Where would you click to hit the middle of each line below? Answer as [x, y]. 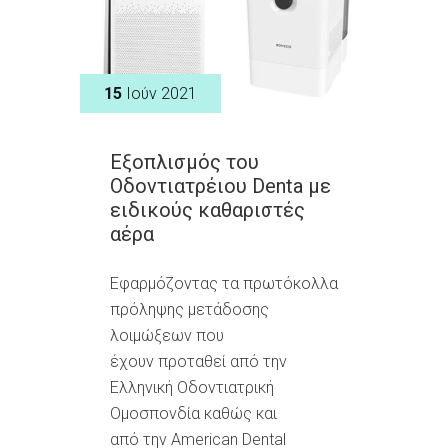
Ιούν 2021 [161, 93]
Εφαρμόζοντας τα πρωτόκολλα [224, 283]
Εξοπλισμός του [184, 161]
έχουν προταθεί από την [198, 361]
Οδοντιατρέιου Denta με [220, 185]
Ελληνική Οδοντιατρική [192, 387]
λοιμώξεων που [167, 335]
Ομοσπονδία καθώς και [193, 413]
